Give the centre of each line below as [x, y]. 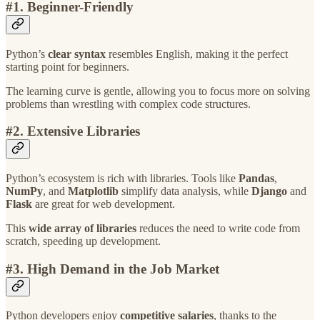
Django [269, 191]
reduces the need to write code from [218, 229]
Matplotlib [93, 191]
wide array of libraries [82, 229]
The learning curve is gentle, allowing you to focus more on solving [158, 91]
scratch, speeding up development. [83, 241]
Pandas [256, 179]
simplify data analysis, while [185, 191]
